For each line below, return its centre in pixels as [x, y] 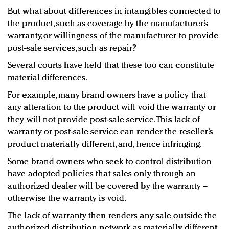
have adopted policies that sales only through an [102, 174]
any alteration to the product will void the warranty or [112, 107]
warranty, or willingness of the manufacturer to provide [113, 36]
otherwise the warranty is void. [67, 198]
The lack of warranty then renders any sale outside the [112, 216]
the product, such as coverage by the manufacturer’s [108, 24]
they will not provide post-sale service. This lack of [104, 120]
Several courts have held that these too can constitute [111, 65]
